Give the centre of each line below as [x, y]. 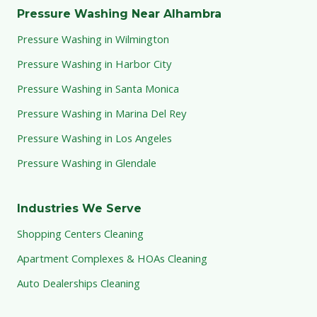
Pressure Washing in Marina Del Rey [102, 113]
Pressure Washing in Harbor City [94, 63]
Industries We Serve [79, 208]
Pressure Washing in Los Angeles [94, 138]
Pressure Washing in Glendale [87, 162]
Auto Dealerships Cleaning [79, 283]
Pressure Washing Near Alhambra [119, 13]
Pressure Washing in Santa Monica [98, 88]
